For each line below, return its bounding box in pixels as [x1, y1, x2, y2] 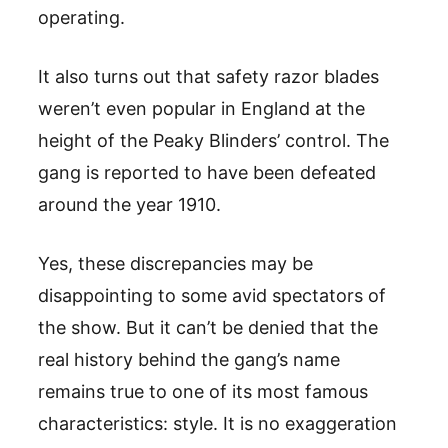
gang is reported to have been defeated [38, 161, 376, 183]
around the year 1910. [38, 193, 221, 215]
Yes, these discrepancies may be [38, 252, 313, 274]
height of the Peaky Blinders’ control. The [38, 129, 389, 151]
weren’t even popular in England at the [38, 97, 365, 119]
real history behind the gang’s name [38, 348, 340, 370]
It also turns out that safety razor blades [38, 65, 379, 87]
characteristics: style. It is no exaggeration [38, 412, 397, 434]
